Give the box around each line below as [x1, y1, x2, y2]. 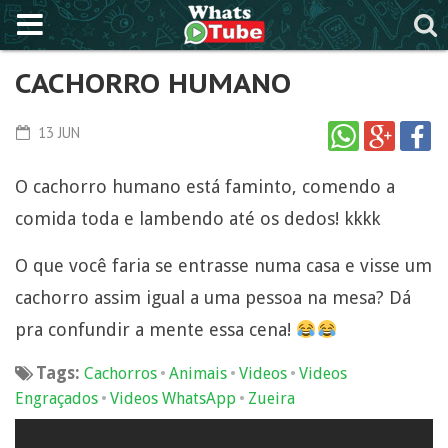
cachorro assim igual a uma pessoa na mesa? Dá [15, 287, 411, 308]
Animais [169, 364, 228, 383]
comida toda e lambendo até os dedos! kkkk [15, 208, 380, 229]
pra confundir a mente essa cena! [15, 319, 296, 340]
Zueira [248, 389, 295, 408]
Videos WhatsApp [110, 389, 236, 408]
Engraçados [15, 389, 98, 408]
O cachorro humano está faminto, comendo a [15, 176, 395, 197]
